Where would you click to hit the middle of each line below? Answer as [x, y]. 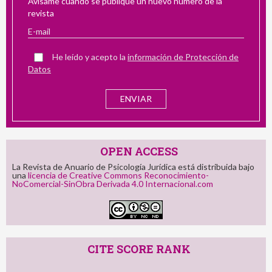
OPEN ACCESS [139, 151]
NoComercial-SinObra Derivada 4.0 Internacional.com [113, 183]
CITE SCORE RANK [139, 249]
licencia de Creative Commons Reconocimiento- [118, 175]
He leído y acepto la [90, 56]
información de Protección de [183, 56]
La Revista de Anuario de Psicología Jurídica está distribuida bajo [133, 166]
